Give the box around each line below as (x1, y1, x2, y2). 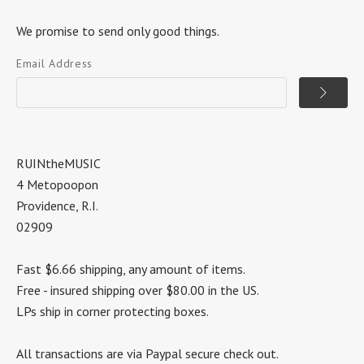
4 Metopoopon (16, 175, 98, 193)
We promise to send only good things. (16, 22, 219, 39)
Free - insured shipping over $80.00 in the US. (16, 281, 259, 298)
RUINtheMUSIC (16, 154, 101, 171)
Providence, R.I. (16, 197, 98, 214)
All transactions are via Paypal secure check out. (16, 344, 279, 362)
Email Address (16, 55, 93, 71)
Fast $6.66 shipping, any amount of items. (16, 260, 245, 277)
